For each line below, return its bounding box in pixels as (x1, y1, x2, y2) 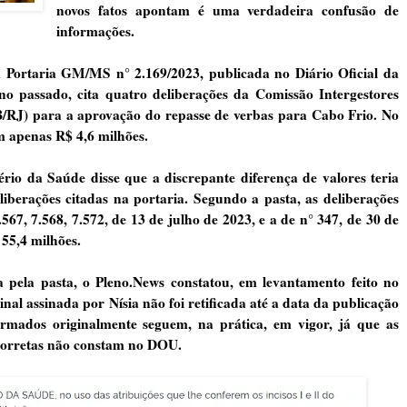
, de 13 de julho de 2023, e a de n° (104, 208, 318, 229)
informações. (56, 20, 135, 41)
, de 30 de (339, 208, 400, 229)
